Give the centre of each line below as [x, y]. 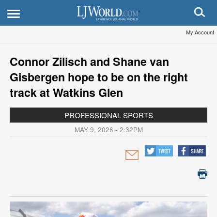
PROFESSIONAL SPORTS [108, 115]
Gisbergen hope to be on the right [99, 77]
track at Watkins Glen [66, 92]
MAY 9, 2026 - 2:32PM [108, 130]
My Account [200, 32]
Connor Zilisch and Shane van [89, 61]
